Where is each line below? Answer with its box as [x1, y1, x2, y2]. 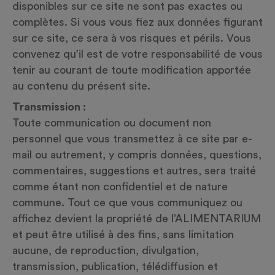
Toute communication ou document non [12, 117, 211, 128]
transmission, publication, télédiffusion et [12, 261, 218, 272]
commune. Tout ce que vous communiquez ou [12, 197, 242, 208]
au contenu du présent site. [12, 80, 150, 91]
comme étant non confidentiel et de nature [12, 181, 228, 192]
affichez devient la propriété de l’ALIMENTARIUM [12, 213, 261, 224]
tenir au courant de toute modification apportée [12, 64, 251, 76]
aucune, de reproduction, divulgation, [12, 245, 199, 256]
